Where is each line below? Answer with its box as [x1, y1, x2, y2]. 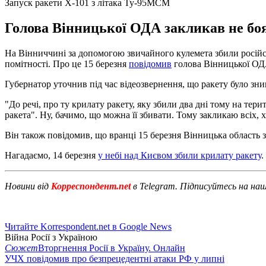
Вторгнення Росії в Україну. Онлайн [38, 242, 185, 253]
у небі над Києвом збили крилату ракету [98, 150, 261, 160]
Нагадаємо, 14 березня [5, 150, 98, 160]
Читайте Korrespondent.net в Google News [5, 221, 172, 232]
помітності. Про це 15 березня [5, 58, 129, 69]
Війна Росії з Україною [5, 232, 97, 242]
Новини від [5, 180, 49, 191]
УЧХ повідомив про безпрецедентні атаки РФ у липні [5, 253, 224, 264]
